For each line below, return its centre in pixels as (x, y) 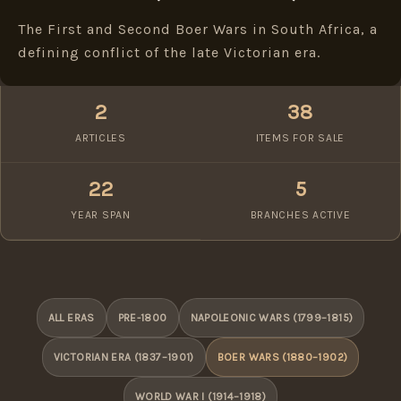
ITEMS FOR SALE (300, 138)
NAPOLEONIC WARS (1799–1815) (272, 317)
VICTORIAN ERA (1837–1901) (124, 357)
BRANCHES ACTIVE (300, 215)
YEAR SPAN (101, 215)
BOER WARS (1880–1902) (282, 357)
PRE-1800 (142, 317)
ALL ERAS (71, 317)
